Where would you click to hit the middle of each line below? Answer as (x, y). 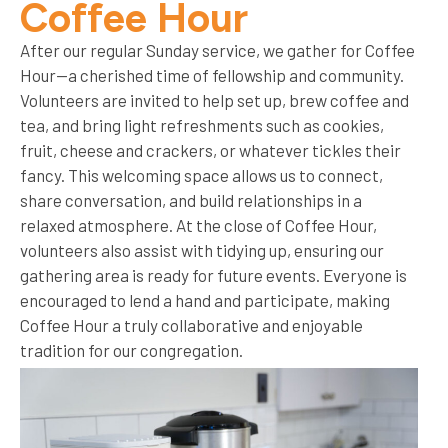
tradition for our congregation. (131, 350)
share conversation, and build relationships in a (191, 200)
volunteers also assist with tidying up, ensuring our (202, 250)
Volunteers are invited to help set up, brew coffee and (214, 100)
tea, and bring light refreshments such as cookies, (202, 125)
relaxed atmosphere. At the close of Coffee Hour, (198, 225)
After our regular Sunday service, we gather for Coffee (217, 50)
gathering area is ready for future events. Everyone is (213, 275)
